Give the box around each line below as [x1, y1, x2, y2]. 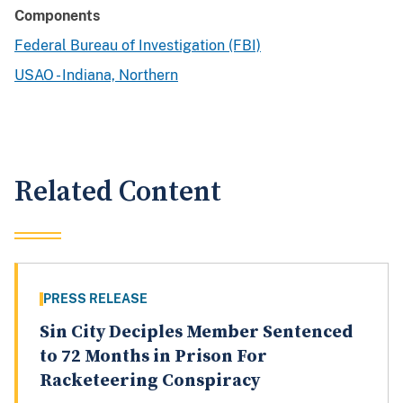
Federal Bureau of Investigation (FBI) [14, 37, 261, 55]
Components [14, 7, 100, 25]
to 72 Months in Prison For [40, 345, 267, 369]
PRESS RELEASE [43, 291, 148, 307]
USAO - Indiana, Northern [14, 67, 178, 85]
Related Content [14, 175, 221, 210]
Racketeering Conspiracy [40, 370, 260, 393]
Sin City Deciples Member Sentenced [40, 321, 353, 345]
